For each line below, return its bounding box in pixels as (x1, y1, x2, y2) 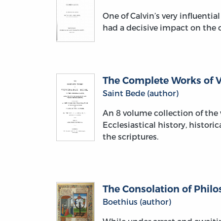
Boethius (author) (102, 196, 171, 206)
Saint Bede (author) (102, 88, 179, 98)
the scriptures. (102, 131, 158, 141)
